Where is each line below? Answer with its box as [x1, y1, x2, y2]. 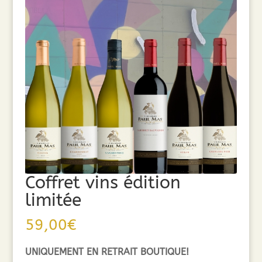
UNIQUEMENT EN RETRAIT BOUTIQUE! [25, 246, 189, 258]
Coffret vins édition [25, 172, 181, 194]
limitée [25, 189, 81, 211]
